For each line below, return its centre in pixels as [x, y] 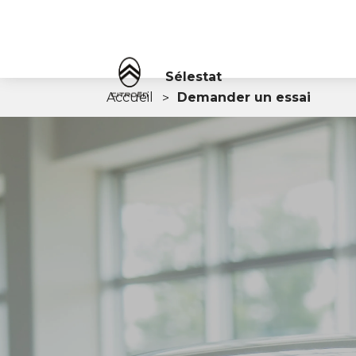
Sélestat [194, 76]
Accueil [130, 97]
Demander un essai [244, 97]
